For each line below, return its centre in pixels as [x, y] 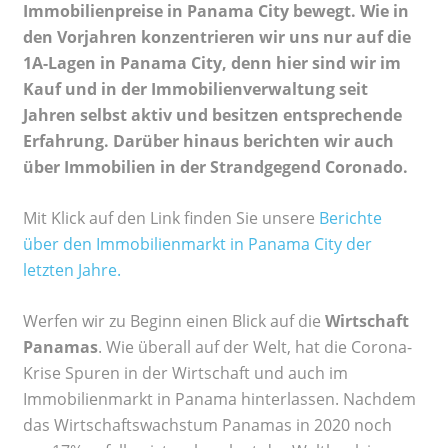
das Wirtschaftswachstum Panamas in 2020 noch [207, 425]
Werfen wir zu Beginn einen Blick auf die [174, 321]
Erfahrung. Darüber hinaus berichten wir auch [208, 141]
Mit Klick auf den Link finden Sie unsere [171, 218]
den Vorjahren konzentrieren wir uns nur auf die [217, 37]
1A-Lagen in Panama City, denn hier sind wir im [212, 63]
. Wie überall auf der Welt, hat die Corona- [255, 347]
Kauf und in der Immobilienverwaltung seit [195, 89]
